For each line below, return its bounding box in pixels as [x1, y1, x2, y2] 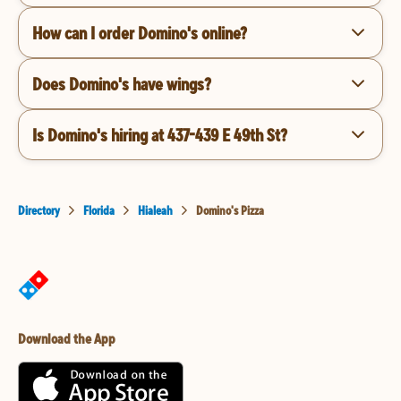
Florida [83, 202, 115, 218]
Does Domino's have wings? [32, 72, 211, 95]
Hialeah [138, 202, 173, 218]
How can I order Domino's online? [32, 21, 247, 44]
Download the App [18, 329, 115, 347]
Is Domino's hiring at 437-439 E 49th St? [32, 123, 287, 146]
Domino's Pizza [196, 202, 264, 218]
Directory [18, 202, 60, 218]
